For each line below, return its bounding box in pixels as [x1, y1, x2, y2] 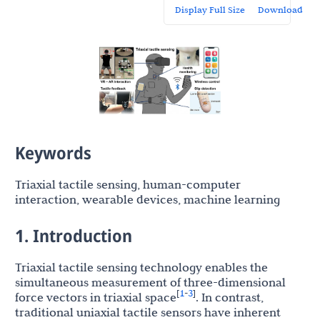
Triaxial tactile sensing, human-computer [15, 177, 241, 192]
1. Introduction [15, 224, 132, 248]
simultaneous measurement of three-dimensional [15, 275, 286, 290]
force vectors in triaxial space [15, 290, 176, 305]
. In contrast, [196, 290, 264, 305]
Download [258, 4, 304, 15]
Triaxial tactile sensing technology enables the [15, 260, 268, 275]
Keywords [15, 141, 91, 165]
